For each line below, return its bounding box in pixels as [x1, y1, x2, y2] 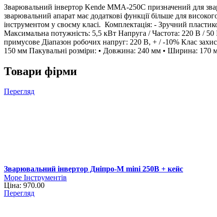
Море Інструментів [4, 173, 67, 182]
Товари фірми [4, 64, 77, 77]
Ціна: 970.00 [4, 181, 45, 190]
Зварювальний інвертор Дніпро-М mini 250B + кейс [4, 165, 183, 173]
